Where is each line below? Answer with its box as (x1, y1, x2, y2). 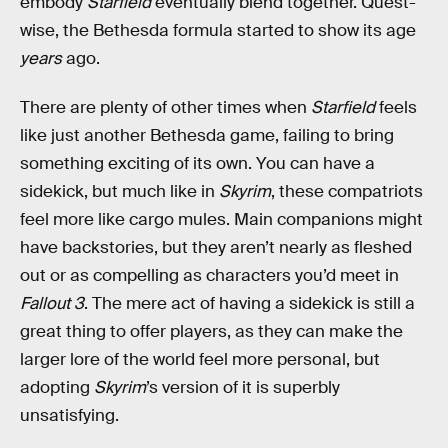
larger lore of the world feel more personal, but (20, 349, 380, 371)
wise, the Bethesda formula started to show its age (20, 19, 416, 41)
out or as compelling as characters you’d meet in (20, 265, 399, 287)
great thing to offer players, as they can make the (20, 321, 403, 343)
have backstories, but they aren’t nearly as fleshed (20, 237, 412, 259)
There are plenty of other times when (20, 97, 311, 119)
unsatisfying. (20, 405, 119, 427)
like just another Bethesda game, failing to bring (20, 125, 394, 147)
